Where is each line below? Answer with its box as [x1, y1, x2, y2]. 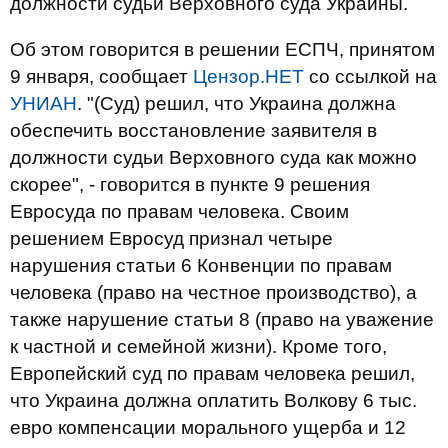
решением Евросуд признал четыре [10, 228, 333, 249]
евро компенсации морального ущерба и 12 [10, 417, 406, 438]
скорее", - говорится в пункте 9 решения [10, 174, 370, 195]
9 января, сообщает [10, 66, 193, 87]
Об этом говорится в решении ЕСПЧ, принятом [10, 39, 435, 60]
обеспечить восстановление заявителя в [10, 120, 377, 141]
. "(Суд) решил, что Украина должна [77, 93, 396, 114]
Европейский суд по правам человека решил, [10, 363, 415, 384]
